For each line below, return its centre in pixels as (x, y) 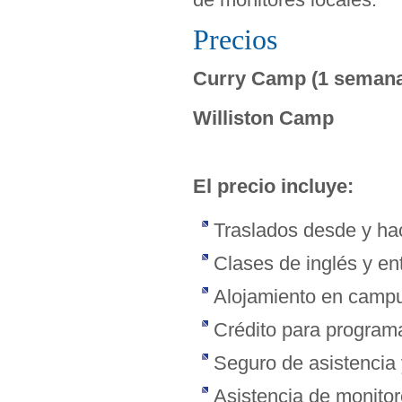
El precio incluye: (273, 186)
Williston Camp (263, 118)
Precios (235, 40)
